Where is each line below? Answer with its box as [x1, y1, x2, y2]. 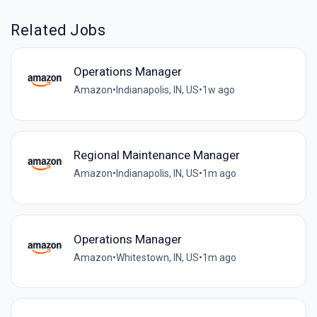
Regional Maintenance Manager [73, 148, 240, 163]
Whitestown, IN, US [115, 251, 199, 263]
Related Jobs [11, 21, 106, 39]
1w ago [202, 84, 235, 96]
